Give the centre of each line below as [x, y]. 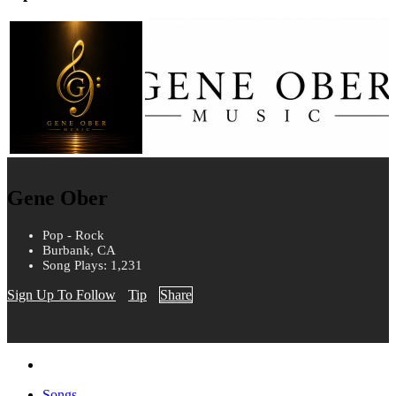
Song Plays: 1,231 [92, 266]
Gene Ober [57, 198]
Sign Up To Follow [61, 295]
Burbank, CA [79, 251]
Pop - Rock [73, 236]
